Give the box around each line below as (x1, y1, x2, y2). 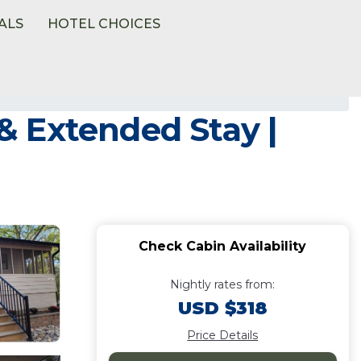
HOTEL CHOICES (48, 16, 161, 31)
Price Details (187, 328, 259, 342)
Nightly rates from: (170, 277, 276, 292)
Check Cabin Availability (139, 239, 307, 254)
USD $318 (177, 297, 268, 319)
